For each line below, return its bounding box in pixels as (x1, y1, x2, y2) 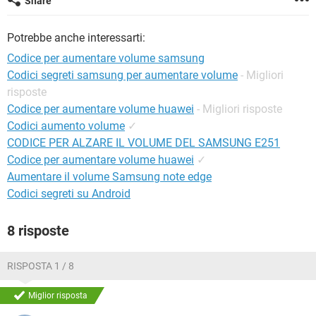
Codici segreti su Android (7, 187, 130, 200)
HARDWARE (14, 23, 61, 33)
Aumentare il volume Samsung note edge (7, 170, 212, 183)
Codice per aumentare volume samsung (7, 51, 205, 65)
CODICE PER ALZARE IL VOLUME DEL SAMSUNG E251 (7, 136, 280, 150)
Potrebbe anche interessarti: (7, 31, 145, 44)
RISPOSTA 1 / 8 (7, 260, 74, 272)
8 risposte (7, 222, 69, 239)
